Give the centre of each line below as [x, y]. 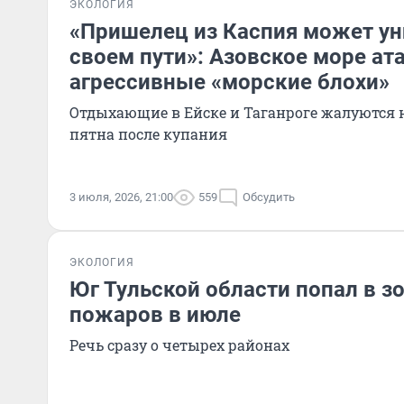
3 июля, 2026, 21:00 [121, 197]
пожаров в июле [155, 315]
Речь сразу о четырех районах [179, 345]
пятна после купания [148, 134]
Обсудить [269, 197]
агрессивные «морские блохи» [230, 82]
